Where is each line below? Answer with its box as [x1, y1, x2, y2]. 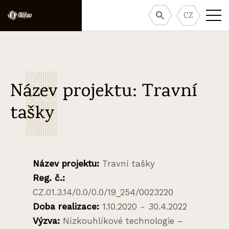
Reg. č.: [33, 173, 65, 183]
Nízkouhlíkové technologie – [60, 216, 183, 226]
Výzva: [33, 216, 60, 226]
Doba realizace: [33, 201, 99, 212]
